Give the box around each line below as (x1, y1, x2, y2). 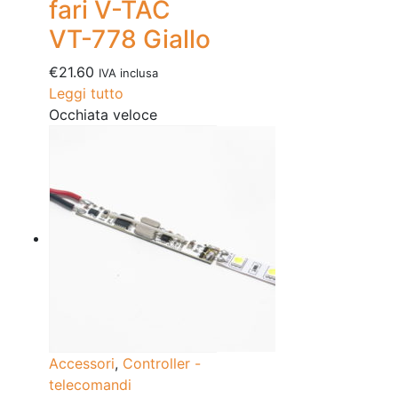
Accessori (49, 354, 115, 373)
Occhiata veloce (49, 106, 157, 124)
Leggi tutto (49, 84, 123, 103)
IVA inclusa (99, 66, 158, 81)
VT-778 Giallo (49, 24, 211, 55)
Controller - (123, 354, 201, 373)
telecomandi (49, 376, 131, 394)
